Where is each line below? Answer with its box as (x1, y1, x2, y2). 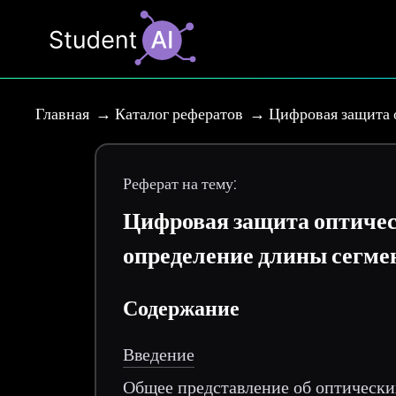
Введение (123, 341, 195, 367)
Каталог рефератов (115, 103, 243, 125)
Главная (35, 103, 89, 125)
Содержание (123, 293, 240, 323)
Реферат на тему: (123, 172, 237, 194)
